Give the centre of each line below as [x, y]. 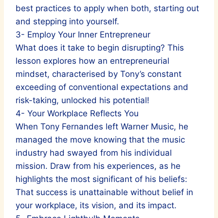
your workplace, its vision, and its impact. [96, 205]
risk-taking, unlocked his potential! [82, 100]
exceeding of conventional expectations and [102, 87]
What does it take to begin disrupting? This [100, 47]
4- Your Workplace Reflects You [77, 113]
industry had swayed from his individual [94, 153]
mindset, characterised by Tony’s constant [99, 74]
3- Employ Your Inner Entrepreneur [83, 34]
